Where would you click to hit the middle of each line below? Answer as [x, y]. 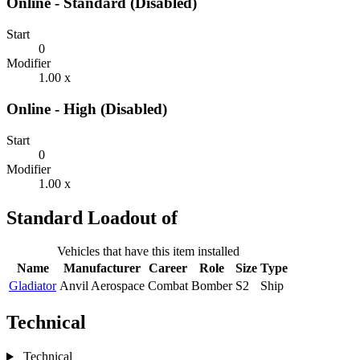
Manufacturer [102, 268]
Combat [168, 286]
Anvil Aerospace [102, 286]
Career [168, 268]
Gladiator [33, 286]
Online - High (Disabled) [87, 108]
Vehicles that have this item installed [148, 252]
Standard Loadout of [92, 217]
